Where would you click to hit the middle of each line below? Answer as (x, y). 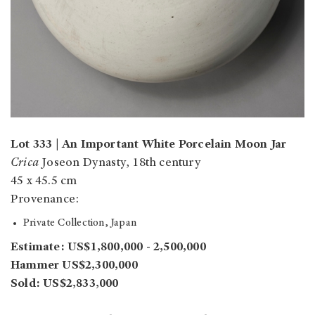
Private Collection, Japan (80, 224)
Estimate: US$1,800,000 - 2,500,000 (108, 248)
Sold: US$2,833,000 (65, 284)
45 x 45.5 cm (44, 182)
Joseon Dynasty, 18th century (120, 163)
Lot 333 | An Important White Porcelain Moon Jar (150, 145)
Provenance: (45, 200)
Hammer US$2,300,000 (74, 266)
